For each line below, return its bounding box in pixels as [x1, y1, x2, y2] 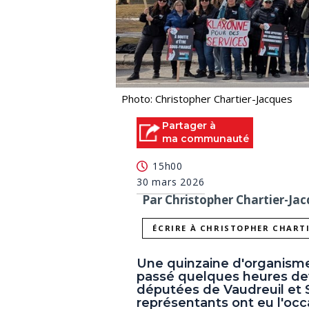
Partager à [162, 119, 216, 132]
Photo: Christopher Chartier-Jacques [121, 92, 292, 106]
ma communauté [162, 132, 249, 146]
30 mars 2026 [137, 175, 205, 188]
